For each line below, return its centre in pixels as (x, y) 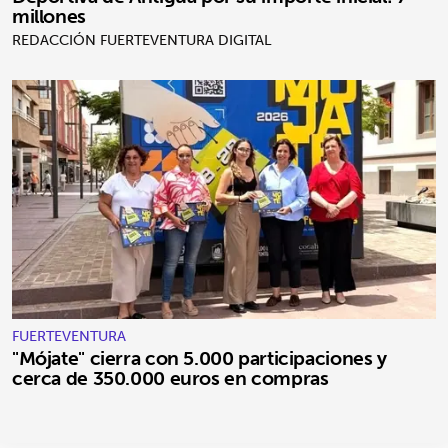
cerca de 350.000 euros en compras (170, 377)
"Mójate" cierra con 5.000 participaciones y (199, 357)
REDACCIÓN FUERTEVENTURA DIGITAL (142, 40)
